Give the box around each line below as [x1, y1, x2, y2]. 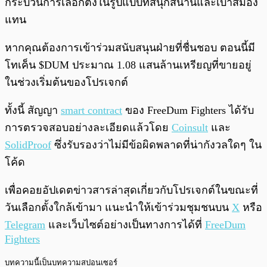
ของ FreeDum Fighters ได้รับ [122, 104, 254, 116]
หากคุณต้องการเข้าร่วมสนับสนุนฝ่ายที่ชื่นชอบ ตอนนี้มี [5, 41, 255, 54]
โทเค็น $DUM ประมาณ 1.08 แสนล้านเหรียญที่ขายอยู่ [5, 58, 252, 71]
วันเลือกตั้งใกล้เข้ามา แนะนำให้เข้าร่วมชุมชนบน [5, 201, 232, 213]
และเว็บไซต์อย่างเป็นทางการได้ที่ [45, 218, 205, 231]
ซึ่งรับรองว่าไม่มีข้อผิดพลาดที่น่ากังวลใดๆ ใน [51, 138, 262, 151]
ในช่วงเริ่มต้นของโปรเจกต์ [5, 76, 128, 88]
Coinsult [172, 121, 208, 133]
